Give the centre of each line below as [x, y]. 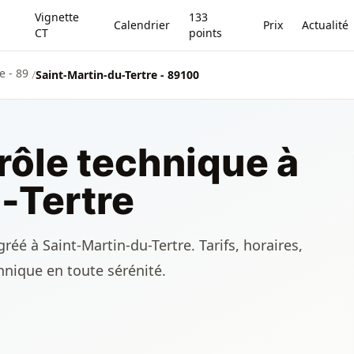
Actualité [326, 25]
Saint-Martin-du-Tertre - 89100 [117, 75]
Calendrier [142, 25]
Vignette [56, 17]
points [206, 33]
